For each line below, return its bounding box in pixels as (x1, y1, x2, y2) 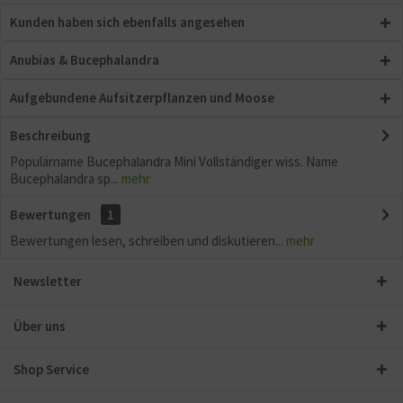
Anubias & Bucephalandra (10, 51, 159, 68)
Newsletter (13, 273, 82, 290)
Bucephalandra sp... (10, 170, 119, 187)
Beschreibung (10, 127, 91, 144)
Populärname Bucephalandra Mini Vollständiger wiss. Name (10, 153, 338, 170)
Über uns (13, 318, 66, 335)
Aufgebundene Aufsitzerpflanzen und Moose (10, 89, 274, 106)
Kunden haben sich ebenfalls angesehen (10, 13, 245, 31)
